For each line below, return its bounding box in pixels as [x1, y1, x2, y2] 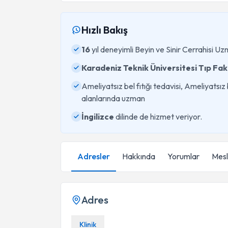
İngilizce [81, 111, 114, 122]
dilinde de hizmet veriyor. [114, 111, 202, 122]
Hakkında [122, 151, 155, 161]
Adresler [77, 151, 110, 161]
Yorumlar [167, 151, 199, 161]
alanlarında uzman [81, 93, 145, 103]
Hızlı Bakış [81, 23, 128, 36]
